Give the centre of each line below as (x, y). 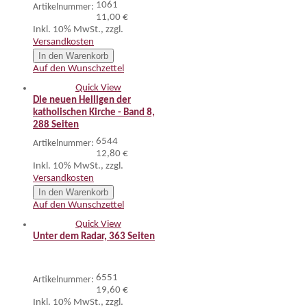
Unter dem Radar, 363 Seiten (94, 237)
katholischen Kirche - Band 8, (94, 113)
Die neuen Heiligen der (82, 100)
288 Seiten (56, 125)
